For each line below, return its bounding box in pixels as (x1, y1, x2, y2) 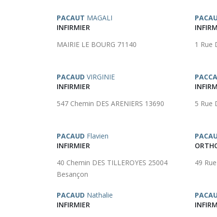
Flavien (85, 131, 108, 140)
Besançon (57, 170, 88, 179)
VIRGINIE (85, 72, 115, 81)
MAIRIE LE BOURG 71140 (57, 40, 137, 49)
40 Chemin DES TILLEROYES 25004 (57, 158, 168, 167)
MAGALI (85, 13, 112, 22)
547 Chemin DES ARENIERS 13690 (57, 99, 164, 108)
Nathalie (85, 190, 113, 200)
